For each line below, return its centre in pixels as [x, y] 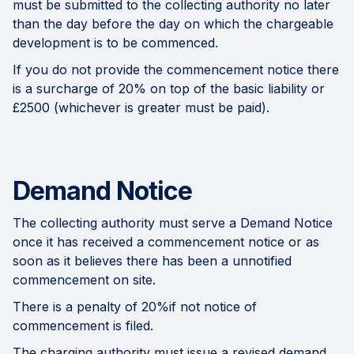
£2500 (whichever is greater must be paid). [141, 108]
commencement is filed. [83, 326]
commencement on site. [84, 280]
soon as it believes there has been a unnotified [152, 261]
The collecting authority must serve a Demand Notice [173, 223]
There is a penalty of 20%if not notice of [135, 307]
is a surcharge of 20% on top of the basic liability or [169, 89]
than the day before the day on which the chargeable [173, 24]
